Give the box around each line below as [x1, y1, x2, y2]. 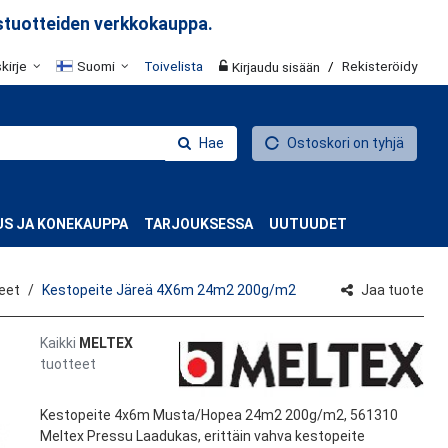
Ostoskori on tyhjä [287, 135, 404, 151]
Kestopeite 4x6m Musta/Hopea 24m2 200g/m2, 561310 [39, 406, 398, 423]
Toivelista [144, 58, 203, 74]
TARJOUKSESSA [144, 215, 253, 232]
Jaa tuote [361, 281, 424, 298]
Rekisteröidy [342, 58, 417, 74]
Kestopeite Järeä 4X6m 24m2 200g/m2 [41, 281, 296, 298]
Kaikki [39, 334, 79, 351]
